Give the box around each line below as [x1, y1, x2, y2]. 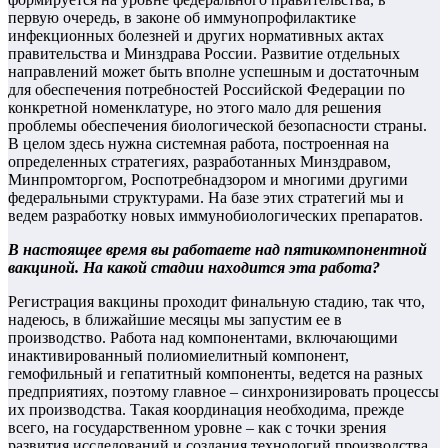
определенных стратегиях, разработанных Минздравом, [8, 153, 391, 171]
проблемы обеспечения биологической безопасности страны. [8, 117, 427, 135]
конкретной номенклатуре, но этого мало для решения [8, 99, 381, 117]
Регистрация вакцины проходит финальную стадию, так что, [8, 293, 425, 311]
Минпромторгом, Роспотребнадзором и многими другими [8, 171, 408, 189]
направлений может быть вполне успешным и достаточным [8, 63, 419, 81]
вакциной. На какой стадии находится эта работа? [8, 259, 380, 277]
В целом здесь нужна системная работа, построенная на [8, 135, 389, 153]
